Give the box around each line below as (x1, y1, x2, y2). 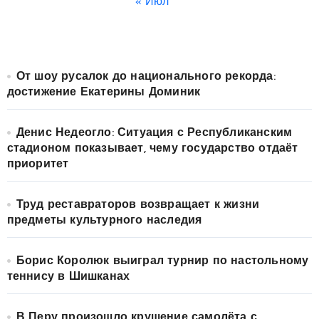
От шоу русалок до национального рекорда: (16, 70, 276, 83)
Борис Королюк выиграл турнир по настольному (16, 255, 309, 267)
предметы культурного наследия (6, 214, 202, 226)
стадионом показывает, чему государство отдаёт (6, 142, 298, 155)
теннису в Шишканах (6, 271, 130, 283)
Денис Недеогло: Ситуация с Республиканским (16, 127, 293, 139)
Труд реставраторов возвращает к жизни (16, 199, 260, 211)
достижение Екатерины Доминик (6, 86, 201, 98)
